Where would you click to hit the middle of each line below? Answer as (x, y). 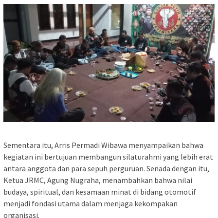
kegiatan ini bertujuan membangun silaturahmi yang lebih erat (108, 157)
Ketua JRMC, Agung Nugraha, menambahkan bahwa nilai (98, 180)
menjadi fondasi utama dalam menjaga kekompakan (91, 204)
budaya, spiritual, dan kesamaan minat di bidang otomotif (100, 192)
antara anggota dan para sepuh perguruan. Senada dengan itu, (106, 169)
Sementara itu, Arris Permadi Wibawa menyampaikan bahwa (103, 145)
